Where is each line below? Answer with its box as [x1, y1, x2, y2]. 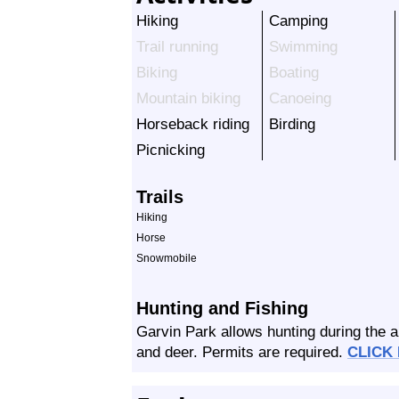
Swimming [269, 37, 338, 55]
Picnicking [136, 141, 205, 159]
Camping [269, 12, 328, 29]
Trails [136, 187, 183, 207]
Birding [269, 115, 315, 133]
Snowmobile [136, 252, 197, 265]
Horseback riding [136, 115, 249, 133]
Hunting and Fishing [136, 298, 308, 318]
